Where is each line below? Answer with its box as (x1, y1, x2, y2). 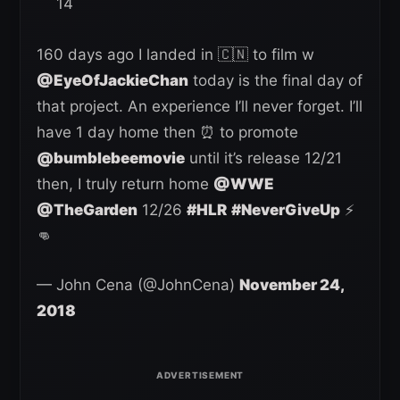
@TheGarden (37, 201, 137, 220)
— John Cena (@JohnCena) (37, 276, 239, 295)
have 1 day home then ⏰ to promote (37, 123, 298, 142)
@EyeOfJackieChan (37, 71, 188, 90)
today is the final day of (188, 71, 362, 90)
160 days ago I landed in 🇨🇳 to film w (37, 46, 314, 64)
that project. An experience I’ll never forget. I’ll (37, 97, 362, 116)
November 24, (239, 276, 344, 295)
